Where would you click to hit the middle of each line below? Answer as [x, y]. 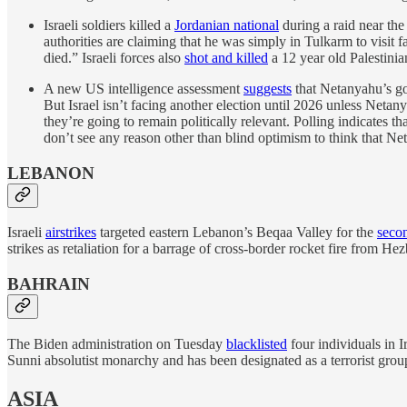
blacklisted [257, 343]
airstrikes [71, 233]
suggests [268, 88]
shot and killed [226, 57]
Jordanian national [227, 25]
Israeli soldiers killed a [109, 25]
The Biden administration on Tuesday [117, 343]
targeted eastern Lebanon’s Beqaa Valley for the [237, 233]
